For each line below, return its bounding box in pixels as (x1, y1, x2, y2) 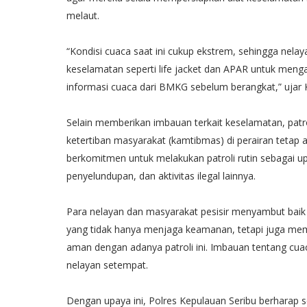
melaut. (66, 9, 105, 22)
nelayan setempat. (66, 258, 153, 271)
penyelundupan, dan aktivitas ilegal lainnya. (66, 169, 261, 182)
